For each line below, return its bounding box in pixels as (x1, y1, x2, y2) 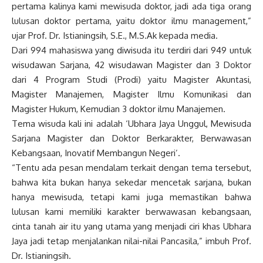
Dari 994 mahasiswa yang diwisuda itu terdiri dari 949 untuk (12, 44, 251, 56)
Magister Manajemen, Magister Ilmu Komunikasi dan (12, 88, 251, 100)
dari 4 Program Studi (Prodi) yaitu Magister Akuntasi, (12, 73, 251, 85)
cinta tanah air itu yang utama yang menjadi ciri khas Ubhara (12, 220, 251, 232)
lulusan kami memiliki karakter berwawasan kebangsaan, (12, 205, 251, 217)
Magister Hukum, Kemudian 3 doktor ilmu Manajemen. (12, 103, 225, 114)
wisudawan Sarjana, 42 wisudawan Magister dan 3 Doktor (12, 59, 251, 70)
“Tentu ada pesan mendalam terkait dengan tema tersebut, (12, 161, 251, 173)
